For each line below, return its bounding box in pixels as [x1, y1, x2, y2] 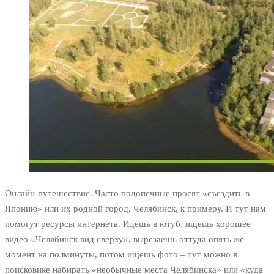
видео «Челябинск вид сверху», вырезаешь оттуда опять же [5, 234, 244, 245]
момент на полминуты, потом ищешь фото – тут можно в [5, 250, 237, 260]
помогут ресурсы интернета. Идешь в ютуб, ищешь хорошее [5, 219, 251, 229]
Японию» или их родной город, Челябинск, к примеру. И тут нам [5, 204, 266, 214]
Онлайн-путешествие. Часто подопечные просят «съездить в [5, 188, 250, 199]
